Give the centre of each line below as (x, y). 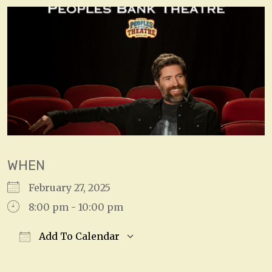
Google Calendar (197, 256)
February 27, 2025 (74, 188)
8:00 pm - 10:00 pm (76, 207)
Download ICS (63, 256)
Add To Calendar (78, 236)
